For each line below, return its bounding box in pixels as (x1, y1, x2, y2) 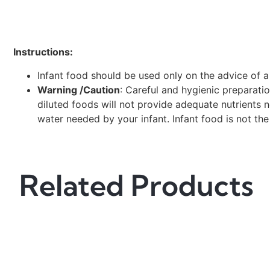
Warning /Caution (37, 83, 120, 96)
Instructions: (13, 46, 75, 58)
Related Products (19, 167, 254, 203)
